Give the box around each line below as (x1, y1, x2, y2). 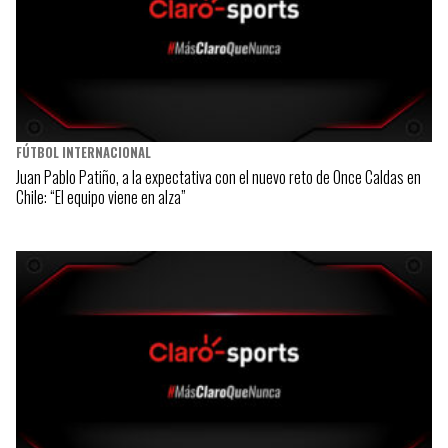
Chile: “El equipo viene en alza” (16, 185, 186, 210)
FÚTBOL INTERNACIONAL (16, 143, 151, 163)
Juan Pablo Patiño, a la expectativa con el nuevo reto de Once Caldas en (16, 165, 421, 190)
